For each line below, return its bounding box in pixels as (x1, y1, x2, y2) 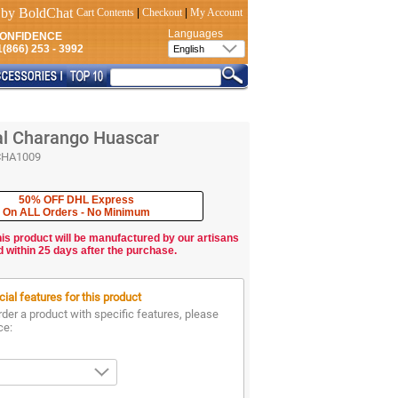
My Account (190, 6, 243, 19)
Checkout (142, 6, 182, 19)
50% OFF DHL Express (19, 194, 134, 206)
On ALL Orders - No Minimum (3, 206, 150, 219)
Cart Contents (76, 6, 134, 19)
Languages (168, 28, 223, 40)
